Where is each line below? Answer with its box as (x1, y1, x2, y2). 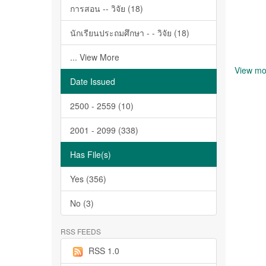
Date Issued (70, 75, 115, 87)
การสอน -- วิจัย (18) (70, 2, 143, 14)
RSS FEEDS (61, 226, 101, 236)
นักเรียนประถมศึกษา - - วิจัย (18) (70, 27, 189, 39)
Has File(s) (70, 148, 111, 160)
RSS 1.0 (88, 245, 119, 256)
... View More (70, 51, 119, 63)
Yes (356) (70, 173, 106, 185)
